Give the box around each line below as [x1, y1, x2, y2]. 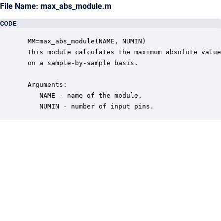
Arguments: [24, 81, 67, 88]
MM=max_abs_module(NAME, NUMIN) [24, 37, 146, 45]
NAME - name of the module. [24, 92, 142, 99]
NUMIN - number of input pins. [24, 103, 154, 110]
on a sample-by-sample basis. [24, 59, 146, 67]
